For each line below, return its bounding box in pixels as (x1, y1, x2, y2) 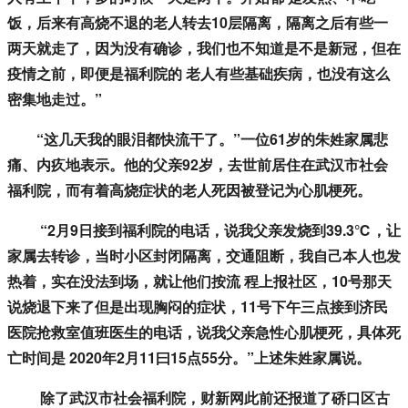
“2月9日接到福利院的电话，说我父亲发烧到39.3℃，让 (7, 219, 401, 241)
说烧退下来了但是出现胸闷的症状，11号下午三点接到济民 (7, 296, 388, 318)
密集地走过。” (7, 88, 102, 110)
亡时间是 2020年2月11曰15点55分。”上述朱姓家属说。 (7, 347, 371, 369)
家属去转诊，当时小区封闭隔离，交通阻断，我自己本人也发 (7, 245, 401, 267)
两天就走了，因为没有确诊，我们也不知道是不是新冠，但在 (7, 37, 401, 59)
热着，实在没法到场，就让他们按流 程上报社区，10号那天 (7, 270, 392, 292)
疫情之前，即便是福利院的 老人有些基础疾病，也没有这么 (7, 63, 390, 85)
